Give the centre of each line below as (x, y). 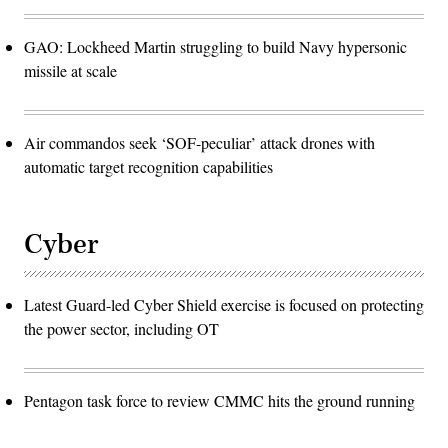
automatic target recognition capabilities (148, 166)
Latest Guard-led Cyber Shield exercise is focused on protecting (224, 304)
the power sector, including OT (121, 328)
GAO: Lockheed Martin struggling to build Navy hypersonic (215, 46)
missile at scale (70, 70)
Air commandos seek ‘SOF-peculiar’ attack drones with (199, 142)
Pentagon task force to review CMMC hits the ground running (219, 400)
